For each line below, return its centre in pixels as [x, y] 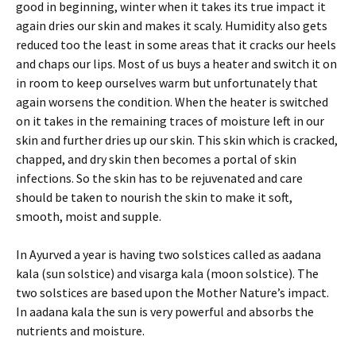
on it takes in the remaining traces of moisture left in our [170, 121]
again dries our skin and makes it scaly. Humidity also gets [172, 25]
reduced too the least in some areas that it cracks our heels [176, 44]
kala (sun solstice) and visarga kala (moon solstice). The [167, 273]
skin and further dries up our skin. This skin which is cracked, [177, 140]
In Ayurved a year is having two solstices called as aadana [168, 254]
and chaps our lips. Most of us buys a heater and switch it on [176, 64]
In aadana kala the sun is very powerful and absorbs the [165, 311]
